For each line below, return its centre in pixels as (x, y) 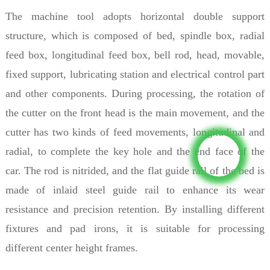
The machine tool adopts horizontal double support (135, 16)
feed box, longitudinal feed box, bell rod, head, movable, (135, 55)
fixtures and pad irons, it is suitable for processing (135, 228)
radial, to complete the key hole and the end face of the (135, 151)
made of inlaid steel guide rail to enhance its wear (135, 190)
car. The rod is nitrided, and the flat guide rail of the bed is (135, 170)
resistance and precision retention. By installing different (135, 209)
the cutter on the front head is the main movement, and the (135, 112)
